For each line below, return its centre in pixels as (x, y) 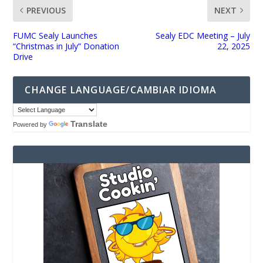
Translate (89, 124)
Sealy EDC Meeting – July (203, 36)
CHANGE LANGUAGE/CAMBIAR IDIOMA (121, 90)
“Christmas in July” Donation (66, 46)
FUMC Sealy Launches (55, 36)
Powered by (31, 125)
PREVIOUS (46, 11)
